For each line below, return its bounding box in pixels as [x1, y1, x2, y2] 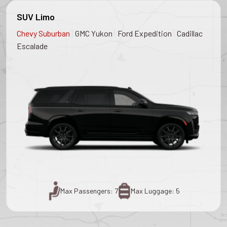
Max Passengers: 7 [60, 186, 118, 196]
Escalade [17, 41, 48, 51]
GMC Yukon [75, 28, 114, 38]
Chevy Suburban [17, 28, 71, 38]
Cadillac [177, 28, 203, 38]
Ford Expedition [118, 28, 173, 38]
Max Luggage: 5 [130, 186, 180, 196]
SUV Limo [17, 11, 55, 22]
